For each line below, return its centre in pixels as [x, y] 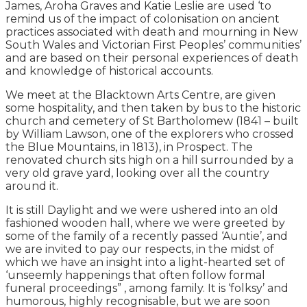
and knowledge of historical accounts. [109, 71]
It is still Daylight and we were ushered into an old [142, 210]
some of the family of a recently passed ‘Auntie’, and [147, 236]
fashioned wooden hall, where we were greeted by [145, 223]
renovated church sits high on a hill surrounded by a [149, 160]
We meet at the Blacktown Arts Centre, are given [140, 95]
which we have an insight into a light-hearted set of [145, 262]
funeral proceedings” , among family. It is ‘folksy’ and [147, 288]
